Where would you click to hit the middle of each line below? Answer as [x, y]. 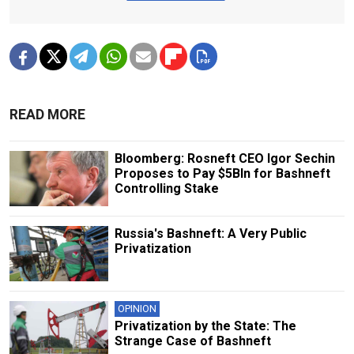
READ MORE [47, 114]
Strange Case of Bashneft [192, 341]
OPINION [137, 309]
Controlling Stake [166, 188]
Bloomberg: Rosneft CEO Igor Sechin [224, 158]
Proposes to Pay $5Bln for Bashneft [222, 173]
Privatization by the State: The [205, 326]
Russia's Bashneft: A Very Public [210, 234]
